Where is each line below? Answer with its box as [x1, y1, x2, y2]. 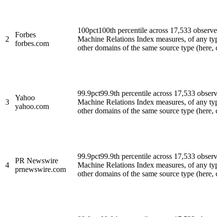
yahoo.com [15, 102, 49, 110]
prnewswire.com [15, 165, 66, 173]
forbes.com [15, 39, 49, 47]
